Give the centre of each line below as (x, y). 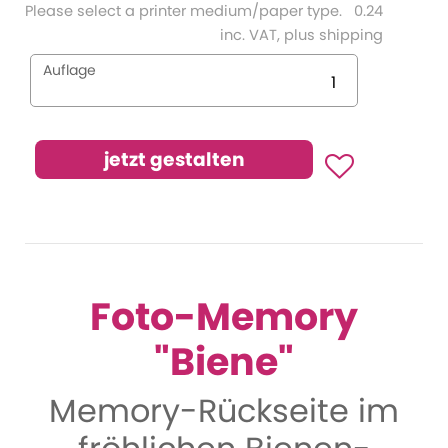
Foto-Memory (224, 316)
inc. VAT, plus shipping (301, 35)
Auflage (69, 70)
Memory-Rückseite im (224, 410)
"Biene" (224, 361)
